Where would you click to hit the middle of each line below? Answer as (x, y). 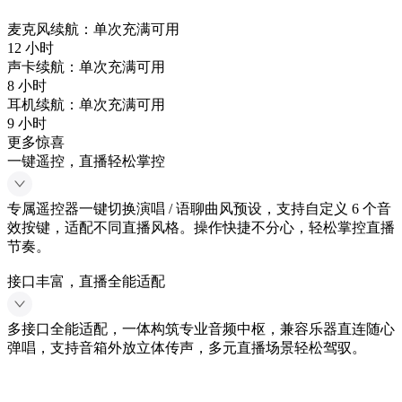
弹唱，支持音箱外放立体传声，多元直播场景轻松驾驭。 (187, 348)
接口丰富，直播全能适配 (86, 281)
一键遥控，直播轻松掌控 (86, 161)
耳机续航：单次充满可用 (86, 105)
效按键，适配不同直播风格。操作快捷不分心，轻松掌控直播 (201, 227)
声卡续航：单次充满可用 (86, 67)
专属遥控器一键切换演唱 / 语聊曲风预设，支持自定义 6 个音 (199, 209)
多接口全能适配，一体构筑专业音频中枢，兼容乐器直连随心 (201, 329)
